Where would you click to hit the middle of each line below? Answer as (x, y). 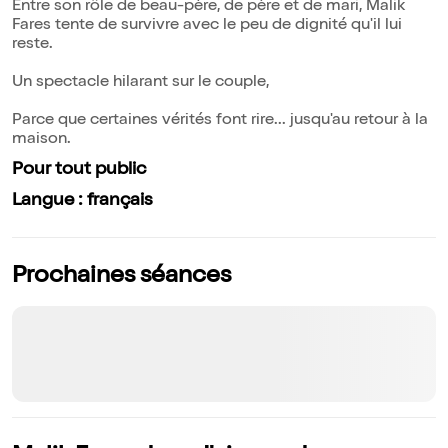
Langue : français (82, 201)
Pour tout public (79, 170)
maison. (41, 140)
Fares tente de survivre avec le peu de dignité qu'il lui (207, 26)
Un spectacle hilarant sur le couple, (140, 83)
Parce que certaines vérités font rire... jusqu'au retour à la (220, 121)
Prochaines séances (121, 277)
